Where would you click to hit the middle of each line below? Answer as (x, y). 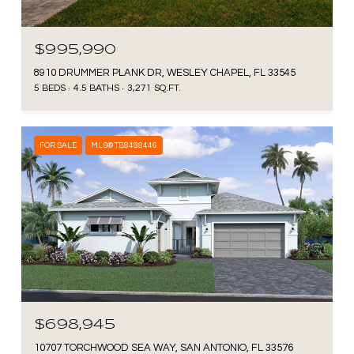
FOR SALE (58, 145)
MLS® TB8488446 (124, 145)
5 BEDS (50, 88)
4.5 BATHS (96, 88)
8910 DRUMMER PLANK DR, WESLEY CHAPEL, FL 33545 (165, 72)
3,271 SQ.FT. (154, 88)
